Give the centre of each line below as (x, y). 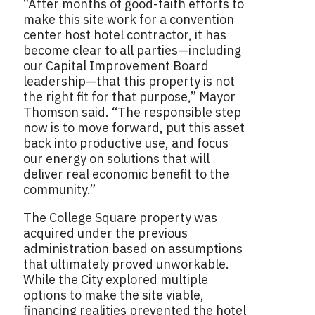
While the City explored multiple (116, 280)
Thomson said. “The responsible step (132, 112)
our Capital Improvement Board (116, 66)
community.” (59, 190)
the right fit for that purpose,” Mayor (129, 97)
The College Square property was (120, 218)
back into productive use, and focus (126, 143)
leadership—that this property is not (129, 82)
